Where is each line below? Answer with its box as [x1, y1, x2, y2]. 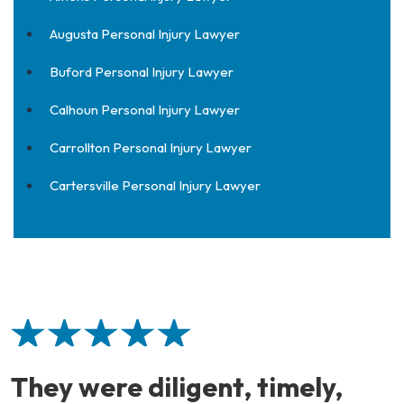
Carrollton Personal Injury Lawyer [50, 139, 252, 156]
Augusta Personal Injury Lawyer [50, 25, 240, 42]
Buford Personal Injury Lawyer [50, 63, 234, 80]
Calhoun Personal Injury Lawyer [50, 101, 240, 118]
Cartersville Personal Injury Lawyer [50, 177, 261, 194]
